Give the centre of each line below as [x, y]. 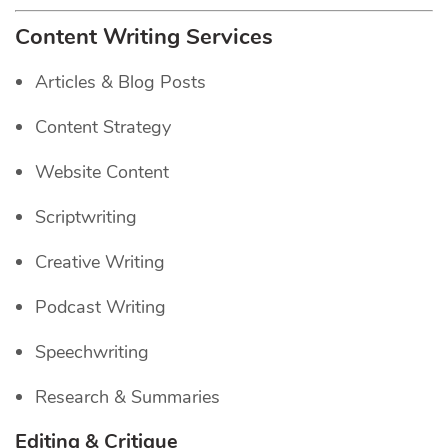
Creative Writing [100, 262]
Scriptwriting [86, 217]
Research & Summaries [127, 397]
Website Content [102, 172]
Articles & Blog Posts [120, 82]
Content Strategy [103, 127]
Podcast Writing [100, 307]
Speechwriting [92, 352]
